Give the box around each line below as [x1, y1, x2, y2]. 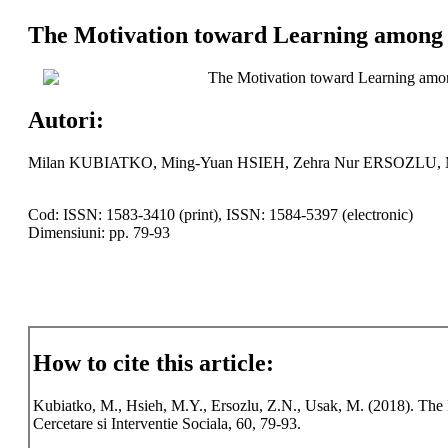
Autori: [27, 106, 104, 133]
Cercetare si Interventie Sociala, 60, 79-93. [32, 415, 301, 433]
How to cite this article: [32, 350, 274, 377]
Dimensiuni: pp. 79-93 [27, 223, 170, 241]
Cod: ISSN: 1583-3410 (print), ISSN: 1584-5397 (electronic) [27, 205, 413, 223]
